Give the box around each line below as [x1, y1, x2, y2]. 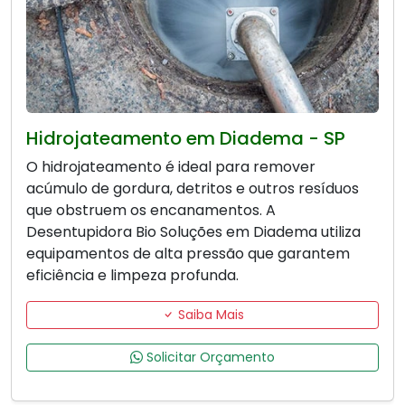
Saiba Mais [174, 306, 244, 325]
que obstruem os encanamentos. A [26, 200, 276, 221]
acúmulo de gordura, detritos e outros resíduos [26, 178, 359, 200]
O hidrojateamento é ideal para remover [26, 156, 316, 178]
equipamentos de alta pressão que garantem [26, 243, 350, 265]
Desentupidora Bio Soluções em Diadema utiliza [26, 221, 361, 243]
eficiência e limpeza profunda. [26, 265, 239, 287]
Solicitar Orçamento [143, 348, 275, 367]
